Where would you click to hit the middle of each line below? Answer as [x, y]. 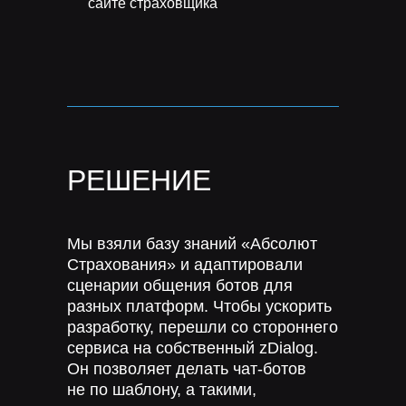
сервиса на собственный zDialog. [193, 348]
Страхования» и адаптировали [185, 265]
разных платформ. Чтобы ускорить [199, 306]
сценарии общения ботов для [180, 285]
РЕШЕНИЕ [139, 180]
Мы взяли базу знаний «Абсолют [192, 244]
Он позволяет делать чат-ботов [187, 369]
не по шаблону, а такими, [162, 390]
